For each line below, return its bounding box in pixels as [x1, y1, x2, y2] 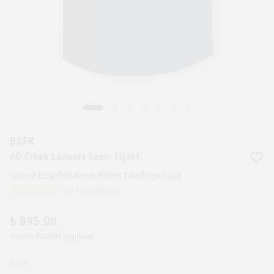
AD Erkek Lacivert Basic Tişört [10, 150, 139, 163]
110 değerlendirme [62, 186, 119, 195]
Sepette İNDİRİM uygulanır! [10, 232, 94, 242]
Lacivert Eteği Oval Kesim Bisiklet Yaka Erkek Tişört [10, 171, 182, 181]
